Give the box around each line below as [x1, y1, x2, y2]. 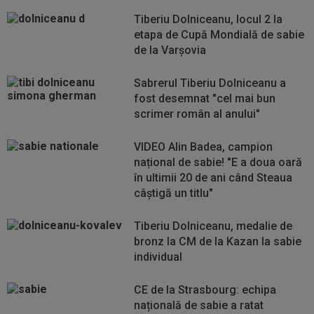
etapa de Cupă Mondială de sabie [134, 28, 305, 41]
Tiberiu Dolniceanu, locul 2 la [134, 13, 283, 26]
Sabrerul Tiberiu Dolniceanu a [134, 76, 287, 90]
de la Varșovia [134, 43, 207, 57]
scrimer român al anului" [134, 107, 261, 121]
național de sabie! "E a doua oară [134, 156, 303, 169]
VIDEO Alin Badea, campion [134, 140, 273, 153]
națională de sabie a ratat [134, 299, 264, 312]
